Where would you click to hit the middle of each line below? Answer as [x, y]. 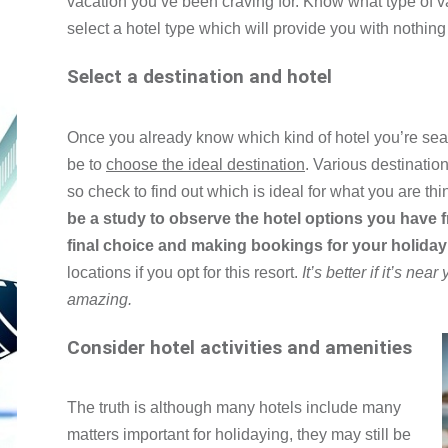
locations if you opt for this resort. [182, 272]
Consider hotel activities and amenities [239, 347]
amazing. [99, 299]
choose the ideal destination [205, 164]
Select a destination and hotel [199, 77]
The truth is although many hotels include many [234, 408]
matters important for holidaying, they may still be [239, 435]
